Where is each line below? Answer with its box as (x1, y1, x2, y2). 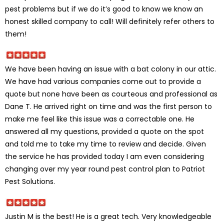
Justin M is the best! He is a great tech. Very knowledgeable (5, 211, 211, 221)
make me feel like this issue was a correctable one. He (5, 113, 194, 124)
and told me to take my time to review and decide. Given (5, 138, 206, 149)
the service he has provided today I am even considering (5, 151, 204, 161)
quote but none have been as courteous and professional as (5, 88, 217, 99)
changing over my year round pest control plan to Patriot (5, 163, 205, 174)
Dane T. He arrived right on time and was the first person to (5, 101, 212, 111)
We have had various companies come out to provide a (5, 76, 201, 86)
